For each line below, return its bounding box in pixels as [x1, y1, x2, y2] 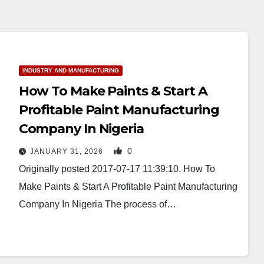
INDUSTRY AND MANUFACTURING [22, 67, 119, 74]
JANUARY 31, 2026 [29, 147, 105, 156]
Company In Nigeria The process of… [18, 199, 176, 209]
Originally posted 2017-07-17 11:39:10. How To [18, 164, 215, 174]
